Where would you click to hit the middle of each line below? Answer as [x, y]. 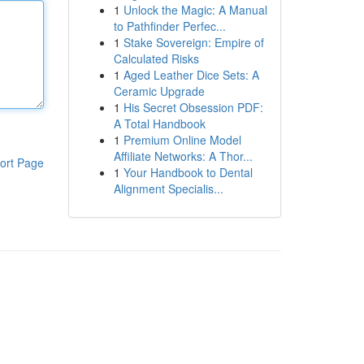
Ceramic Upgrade [159, 91]
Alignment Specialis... [168, 188]
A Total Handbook [159, 123]
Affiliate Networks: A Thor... [183, 156]
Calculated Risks [156, 58]
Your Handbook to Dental [188, 172]
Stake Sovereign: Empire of [193, 42]
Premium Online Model [182, 140]
